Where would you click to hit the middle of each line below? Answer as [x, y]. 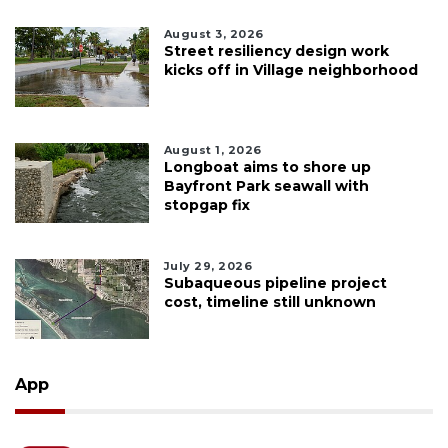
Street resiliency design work [276, 50]
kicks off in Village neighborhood [290, 69]
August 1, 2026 [212, 149]
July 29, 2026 [208, 265]
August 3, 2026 [213, 33]
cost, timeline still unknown [269, 301]
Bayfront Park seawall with [266, 185]
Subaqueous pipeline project [275, 282]
